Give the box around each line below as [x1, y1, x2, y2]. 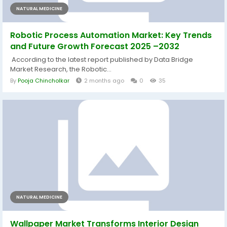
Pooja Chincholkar [18, 77, 69, 85]
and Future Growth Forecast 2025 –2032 [10, 41, 179, 53]
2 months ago [84, 77, 124, 85]
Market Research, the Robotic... [10, 64, 111, 74]
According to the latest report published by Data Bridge [10, 55, 193, 65]
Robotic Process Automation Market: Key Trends [10, 29, 212, 42]
